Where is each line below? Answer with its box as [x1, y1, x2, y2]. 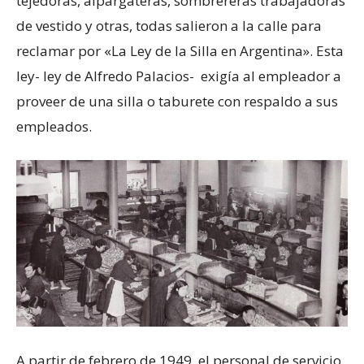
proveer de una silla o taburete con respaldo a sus [16, 92, 338, 111]
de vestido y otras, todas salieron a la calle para [16, 16, 322, 36]
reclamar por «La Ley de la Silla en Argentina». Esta [16, 41, 344, 61]
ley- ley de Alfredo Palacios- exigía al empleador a [16, 67, 341, 86]
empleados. [16, 117, 92, 136]
